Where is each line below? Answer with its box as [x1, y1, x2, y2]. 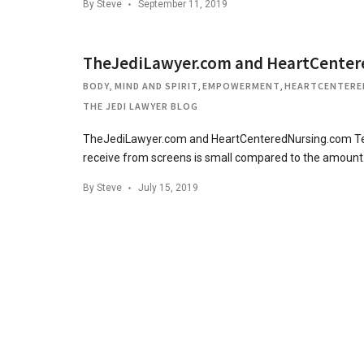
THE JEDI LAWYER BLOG [83, 100, 198, 112]
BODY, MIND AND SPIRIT [83, 80, 198, 92]
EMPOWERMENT [202, 80, 280, 92]
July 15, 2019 [138, 182, 198, 193]
